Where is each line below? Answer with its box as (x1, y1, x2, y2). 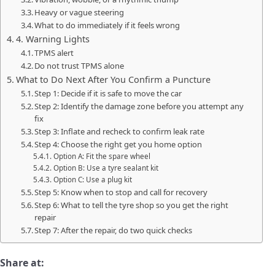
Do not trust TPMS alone (34, 60, 125, 72)
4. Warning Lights (15, 33, 90, 45)
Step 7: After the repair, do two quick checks (34, 225, 193, 236)
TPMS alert (34, 47, 74, 59)
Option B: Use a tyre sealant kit (53, 163, 158, 173)
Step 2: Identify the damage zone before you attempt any (34, 101, 244, 112)
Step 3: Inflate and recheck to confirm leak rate (34, 126, 205, 137)
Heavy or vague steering (34, 7, 125, 18)
